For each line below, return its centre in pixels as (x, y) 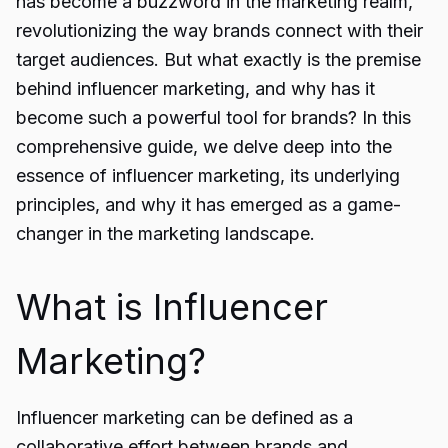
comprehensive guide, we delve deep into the (204, 146)
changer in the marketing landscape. (165, 233)
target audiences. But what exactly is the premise (218, 59)
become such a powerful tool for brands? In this (213, 117)
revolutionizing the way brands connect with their (219, 30)
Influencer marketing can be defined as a (184, 417)
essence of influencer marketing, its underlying (208, 175)
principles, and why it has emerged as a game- (208, 204)
